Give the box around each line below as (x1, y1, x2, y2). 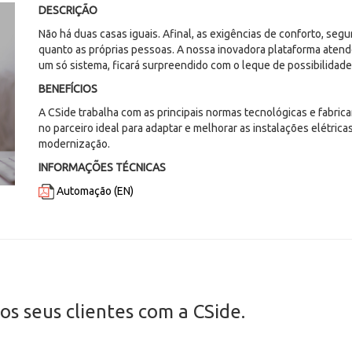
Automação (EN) (57, 184, 134, 197)
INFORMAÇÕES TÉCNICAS (38, 160, 166, 174)
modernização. (38, 137, 110, 150)
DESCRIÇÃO (38, 3, 97, 16)
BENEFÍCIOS (38, 82, 97, 95)
